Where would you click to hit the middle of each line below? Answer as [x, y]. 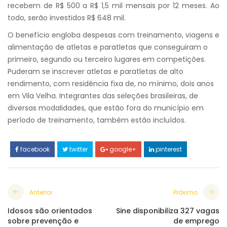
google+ [122, 149]
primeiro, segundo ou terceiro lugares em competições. [107, 59]
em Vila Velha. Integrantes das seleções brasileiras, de [103, 96]
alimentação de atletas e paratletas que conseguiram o [108, 47]
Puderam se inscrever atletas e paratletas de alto [96, 71]
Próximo [185, 192]
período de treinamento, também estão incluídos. [97, 120]
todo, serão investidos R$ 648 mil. [67, 18]
